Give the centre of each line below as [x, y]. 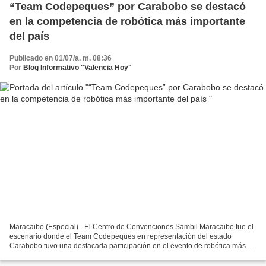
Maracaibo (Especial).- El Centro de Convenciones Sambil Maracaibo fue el [132, 227]
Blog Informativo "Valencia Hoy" [77, 68]
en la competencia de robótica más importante [127, 22]
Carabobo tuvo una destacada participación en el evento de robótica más [128, 246]
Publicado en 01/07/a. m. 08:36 [61, 58]
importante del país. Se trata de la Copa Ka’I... [83, 255]
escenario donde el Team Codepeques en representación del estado [121, 236]
